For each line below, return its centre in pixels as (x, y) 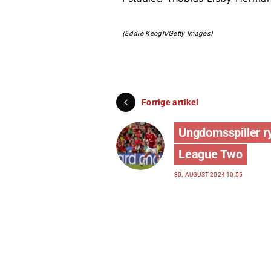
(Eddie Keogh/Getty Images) (168, 34)
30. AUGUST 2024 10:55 (209, 175)
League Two (211, 155)
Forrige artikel (170, 102)
